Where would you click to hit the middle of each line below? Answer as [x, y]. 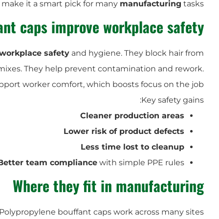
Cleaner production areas [132, 115]
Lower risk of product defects [124, 131]
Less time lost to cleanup [132, 147]
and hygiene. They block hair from [137, 53]
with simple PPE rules [141, 162]
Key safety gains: [173, 100]
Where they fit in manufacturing [108, 185]
